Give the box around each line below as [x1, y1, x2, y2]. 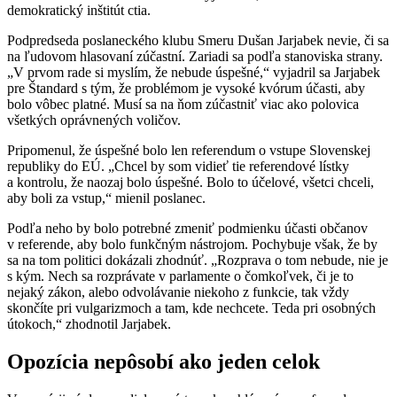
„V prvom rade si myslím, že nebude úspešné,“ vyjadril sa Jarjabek [7, 65, 380, 81]
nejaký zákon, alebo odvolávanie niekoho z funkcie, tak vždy [7, 284, 349, 300]
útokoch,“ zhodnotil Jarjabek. [7, 316, 171, 332]
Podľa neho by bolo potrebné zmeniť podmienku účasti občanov [7, 221, 368, 237]
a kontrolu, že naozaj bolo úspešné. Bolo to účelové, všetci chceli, [7, 175, 374, 191]
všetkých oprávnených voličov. [7, 113, 181, 128]
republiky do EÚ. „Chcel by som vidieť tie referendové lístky [7, 159, 349, 175]
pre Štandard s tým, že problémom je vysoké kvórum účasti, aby [7, 81, 365, 97]
